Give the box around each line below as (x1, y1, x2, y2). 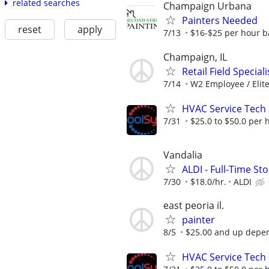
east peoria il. (163, 199, 224, 213)
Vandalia (163, 148, 202, 162)
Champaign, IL (163, 50, 227, 64)
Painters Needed (182, 14, 258, 28)
